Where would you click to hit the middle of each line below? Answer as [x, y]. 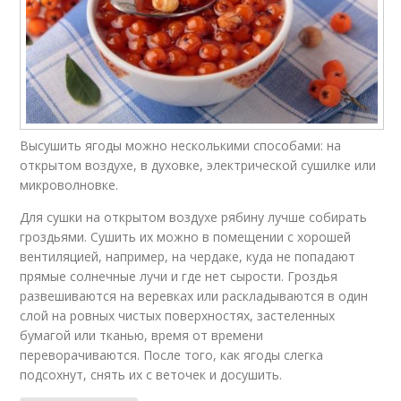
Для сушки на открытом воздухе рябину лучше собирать [194, 218]
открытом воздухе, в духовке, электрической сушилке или [198, 166]
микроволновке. [69, 185]
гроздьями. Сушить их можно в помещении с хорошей [186, 237]
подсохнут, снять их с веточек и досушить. [151, 375]
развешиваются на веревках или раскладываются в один [194, 296]
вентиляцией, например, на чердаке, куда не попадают [188, 257]
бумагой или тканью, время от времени [142, 336]
